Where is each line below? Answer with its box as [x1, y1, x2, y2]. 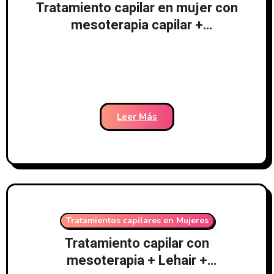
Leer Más [117, 110, 157, 123]
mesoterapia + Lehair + [67, 250, 207, 270]
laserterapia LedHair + [69, 32, 205, 52]
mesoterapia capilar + [71, 15, 203, 35]
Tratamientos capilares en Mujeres [65, 214, 209, 226]
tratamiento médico [76, 49, 198, 69]
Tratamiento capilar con [65, 233, 209, 253]
